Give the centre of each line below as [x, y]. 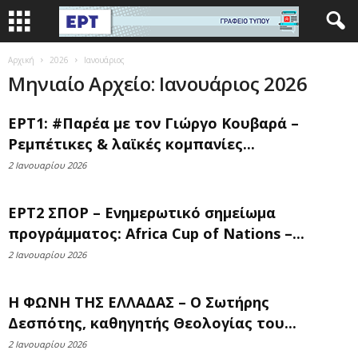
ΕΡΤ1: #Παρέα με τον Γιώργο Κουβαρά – [153, 123]
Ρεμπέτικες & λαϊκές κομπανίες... [131, 144]
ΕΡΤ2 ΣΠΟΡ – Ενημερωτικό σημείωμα [142, 213]
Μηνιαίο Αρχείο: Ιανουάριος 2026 [158, 84]
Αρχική [21, 60]
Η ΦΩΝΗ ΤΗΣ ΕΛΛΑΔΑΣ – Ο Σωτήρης [139, 302]
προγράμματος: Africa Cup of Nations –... [156, 233]
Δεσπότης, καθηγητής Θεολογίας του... [152, 323]
